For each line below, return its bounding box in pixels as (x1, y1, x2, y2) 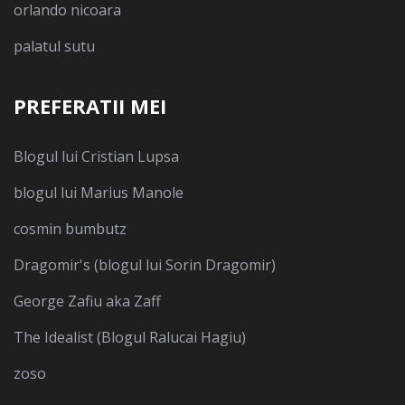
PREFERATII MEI (14, 92, 166, 120)
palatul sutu (14, 36, 95, 57)
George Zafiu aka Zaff (14, 291, 161, 312)
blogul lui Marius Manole (14, 183, 184, 203)
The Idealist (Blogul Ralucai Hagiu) (14, 327, 246, 348)
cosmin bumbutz (14, 219, 127, 240)
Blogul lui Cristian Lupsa (14, 146, 179, 167)
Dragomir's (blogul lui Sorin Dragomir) (14, 255, 276, 276)
